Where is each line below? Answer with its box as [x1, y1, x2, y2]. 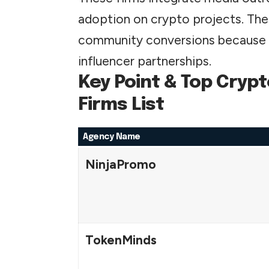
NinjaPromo [85, 156, 156, 172]
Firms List [78, 95, 165, 114]
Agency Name [83, 132, 141, 141]
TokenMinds [85, 232, 157, 247]
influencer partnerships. [78, 53, 211, 68]
